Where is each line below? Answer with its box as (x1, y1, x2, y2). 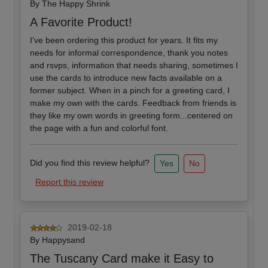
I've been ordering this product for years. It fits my (30, 35, 218, 45)
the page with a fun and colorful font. (30, 123, 168, 133)
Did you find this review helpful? (30, 158, 150, 168)
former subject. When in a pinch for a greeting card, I (30, 86, 230, 96)
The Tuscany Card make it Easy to (30, 252, 214, 266)
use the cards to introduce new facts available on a (30, 73, 222, 83)
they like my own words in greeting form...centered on (30, 111, 233, 121)
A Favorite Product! (30, 16, 132, 29)
